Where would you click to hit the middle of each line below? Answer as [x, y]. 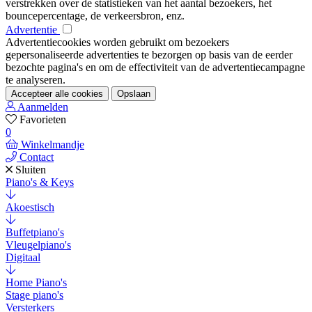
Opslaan [134, 94]
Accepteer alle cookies [57, 94]
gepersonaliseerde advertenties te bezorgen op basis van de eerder [149, 55]
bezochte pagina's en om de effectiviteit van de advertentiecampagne [155, 68]
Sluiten [31, 170]
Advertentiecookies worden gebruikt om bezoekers [117, 42]
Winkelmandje [53, 145]
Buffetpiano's [35, 233]
